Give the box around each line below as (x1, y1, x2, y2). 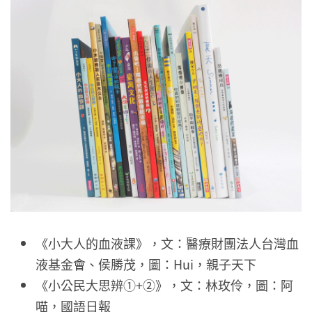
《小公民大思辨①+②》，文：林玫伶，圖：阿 (36, 276, 293, 295)
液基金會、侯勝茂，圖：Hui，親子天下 (36, 255, 256, 274)
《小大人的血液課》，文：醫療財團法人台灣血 (36, 234, 299, 253)
